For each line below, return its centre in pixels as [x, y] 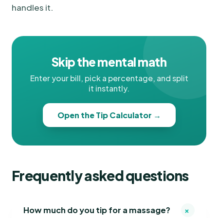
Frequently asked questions [100, 175]
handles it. [33, 7]
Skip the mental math [109, 62]
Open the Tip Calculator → [109, 115]
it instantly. [109, 88]
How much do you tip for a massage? [97, 210]
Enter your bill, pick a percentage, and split [109, 78]
